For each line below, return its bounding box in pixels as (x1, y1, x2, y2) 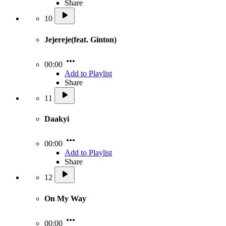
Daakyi (44, 115, 69, 124)
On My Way (44, 194, 86, 203)
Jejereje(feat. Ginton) (44, 35, 117, 44)
